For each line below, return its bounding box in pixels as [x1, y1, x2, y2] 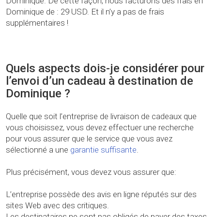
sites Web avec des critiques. [6, 201, 109, 211]
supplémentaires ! [6, 18, 68, 28]
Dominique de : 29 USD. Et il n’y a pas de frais [6, 7, 164, 17]
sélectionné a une [6, 145, 70, 155]
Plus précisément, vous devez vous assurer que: [6, 167, 176, 177]
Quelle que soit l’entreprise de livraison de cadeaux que [6, 111, 197, 122]
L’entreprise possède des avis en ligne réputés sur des [6, 189, 197, 200]
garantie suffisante [70, 145, 137, 155]
